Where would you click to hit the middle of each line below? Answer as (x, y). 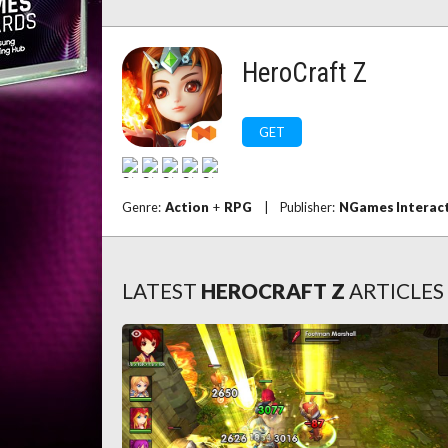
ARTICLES (396, 290)
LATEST (159, 290)
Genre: (143, 207)
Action (187, 207)
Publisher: (309, 207)
